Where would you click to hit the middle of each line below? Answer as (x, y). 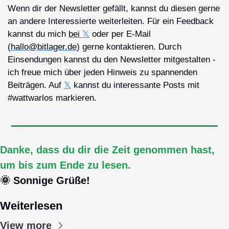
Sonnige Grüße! (50, 180)
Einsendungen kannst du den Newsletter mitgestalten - (112, 59)
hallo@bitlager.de (44, 47)
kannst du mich (38, 34)
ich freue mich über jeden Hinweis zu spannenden (102, 72)
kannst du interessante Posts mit (135, 85)
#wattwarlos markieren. (52, 98)
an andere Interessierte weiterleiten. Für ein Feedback (111, 21)
